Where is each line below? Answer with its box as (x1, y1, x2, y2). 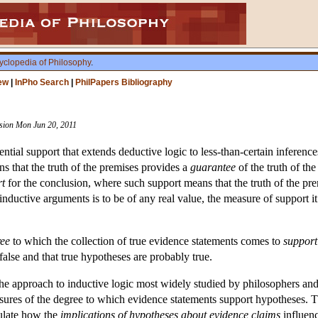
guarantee (190, 161, 236, 174)
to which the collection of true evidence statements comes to (10, 235, 283, 248)
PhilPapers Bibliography (75, 77, 172, 87)
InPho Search (15, 77, 69, 87)
